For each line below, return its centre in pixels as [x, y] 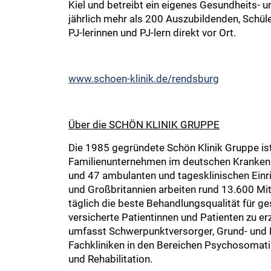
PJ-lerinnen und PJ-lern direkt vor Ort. [152, 32]
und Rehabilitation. [111, 259]
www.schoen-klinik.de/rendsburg [144, 78]
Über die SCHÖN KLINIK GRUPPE [144, 124]
